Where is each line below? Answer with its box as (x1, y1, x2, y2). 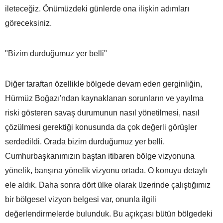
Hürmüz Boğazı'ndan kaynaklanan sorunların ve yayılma (5, 94, 204, 103)
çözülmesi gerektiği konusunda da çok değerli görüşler (5, 122, 197, 131)
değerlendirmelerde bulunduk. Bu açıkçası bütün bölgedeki (5, 209, 213, 218)
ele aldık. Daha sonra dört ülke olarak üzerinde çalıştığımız (5, 180, 211, 189)
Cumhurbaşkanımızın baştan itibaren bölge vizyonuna (5, 151, 195, 160)
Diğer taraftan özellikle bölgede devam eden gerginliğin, (5, 79, 202, 88)
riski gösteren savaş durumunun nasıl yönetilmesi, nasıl (5, 108, 200, 117)
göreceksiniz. (5, 18, 52, 27)
